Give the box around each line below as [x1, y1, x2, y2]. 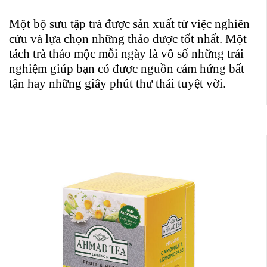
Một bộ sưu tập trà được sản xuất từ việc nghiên [9, 17, 250, 32]
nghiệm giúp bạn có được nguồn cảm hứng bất [9, 61, 244, 76]
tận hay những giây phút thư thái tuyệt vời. [9, 76, 226, 91]
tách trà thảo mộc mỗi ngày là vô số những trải [9, 46, 244, 61]
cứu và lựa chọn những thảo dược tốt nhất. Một [9, 32, 247, 46]
